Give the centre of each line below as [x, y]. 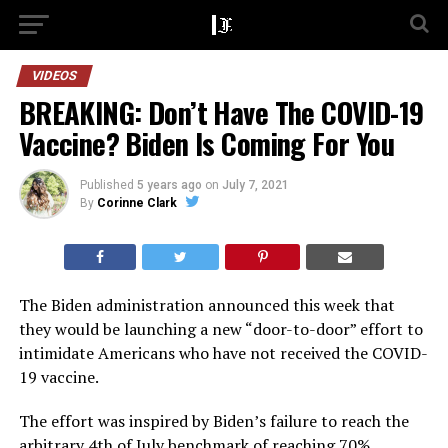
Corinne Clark [136, 203]
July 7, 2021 [255, 185]
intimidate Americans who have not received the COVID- [223, 353]
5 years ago [169, 185]
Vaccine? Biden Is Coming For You [206, 143]
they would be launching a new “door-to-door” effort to [220, 329]
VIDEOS [54, 75]
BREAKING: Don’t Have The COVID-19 [221, 112]
